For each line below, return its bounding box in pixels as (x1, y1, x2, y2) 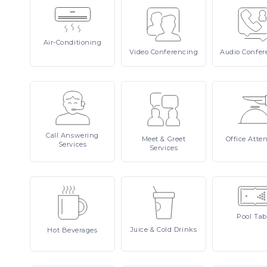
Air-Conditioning (43, 38, 102, 46)
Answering (60, 131, 99, 139)
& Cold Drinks (150, 225, 197, 234)
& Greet (160, 135, 186, 143)
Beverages (61, 226, 98, 234)
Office (225, 135, 249, 143)
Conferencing (150, 48, 198, 56)
